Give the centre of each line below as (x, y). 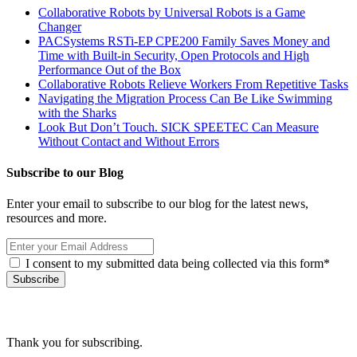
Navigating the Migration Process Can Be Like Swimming (185, 98)
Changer (60, 26)
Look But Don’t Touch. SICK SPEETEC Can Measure (178, 127)
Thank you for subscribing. (75, 343)
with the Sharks (77, 112)
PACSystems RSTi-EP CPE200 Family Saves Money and (184, 41)
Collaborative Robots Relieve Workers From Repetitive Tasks (193, 84)
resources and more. (57, 218)
